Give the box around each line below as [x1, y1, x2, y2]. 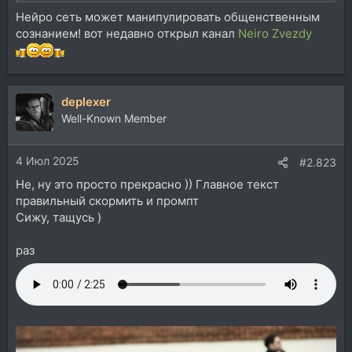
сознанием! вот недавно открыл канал [16, 25, 238, 41]
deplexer [61, 93, 111, 109]
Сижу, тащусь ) [16, 210, 101, 225]
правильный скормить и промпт [16, 193, 199, 208]
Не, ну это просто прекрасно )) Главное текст [16, 177, 279, 192]
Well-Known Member [61, 111, 167, 125]
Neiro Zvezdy [238, 25, 312, 41]
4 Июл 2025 [16, 154, 79, 167]
